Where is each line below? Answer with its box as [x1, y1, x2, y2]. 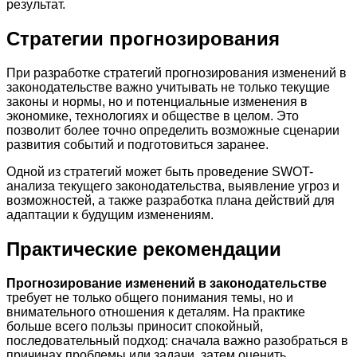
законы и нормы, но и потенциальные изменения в [6, 95, 308, 109]
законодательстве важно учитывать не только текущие [6, 80, 330, 95]
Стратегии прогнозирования [6, 28, 280, 50]
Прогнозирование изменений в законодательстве [6, 277, 327, 291]
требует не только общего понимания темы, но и [6, 291, 293, 305]
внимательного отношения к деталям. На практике [6, 305, 305, 320]
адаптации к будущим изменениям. [6, 208, 214, 222]
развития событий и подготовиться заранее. [6, 138, 269, 152]
